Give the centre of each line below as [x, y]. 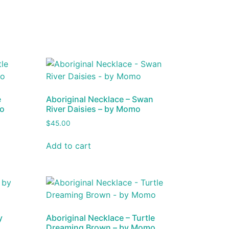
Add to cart [69, 146]
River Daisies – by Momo [94, 109]
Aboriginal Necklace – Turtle [101, 218]
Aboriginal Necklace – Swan [100, 99]
